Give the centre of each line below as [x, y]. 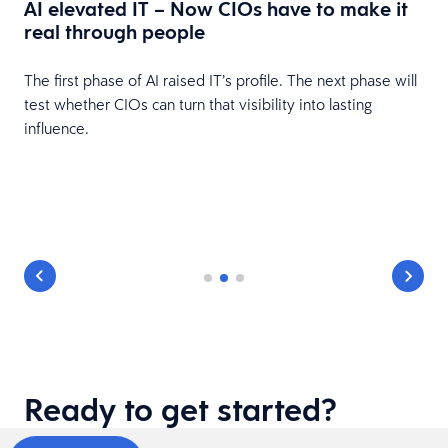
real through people [114, 31]
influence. [56, 127]
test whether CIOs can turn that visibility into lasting [198, 103]
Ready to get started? [180, 409]
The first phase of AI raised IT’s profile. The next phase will [220, 79]
